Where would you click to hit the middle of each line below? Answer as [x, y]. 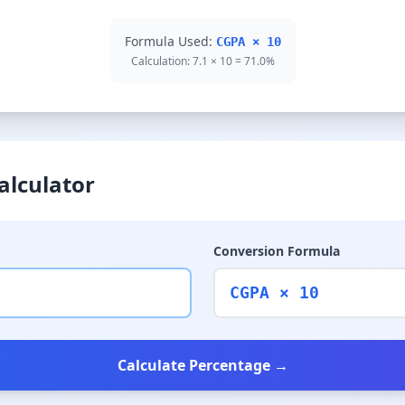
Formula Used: [170, 41]
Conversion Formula [277, 251]
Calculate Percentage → [202, 365]
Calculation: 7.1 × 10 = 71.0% [202, 61]
